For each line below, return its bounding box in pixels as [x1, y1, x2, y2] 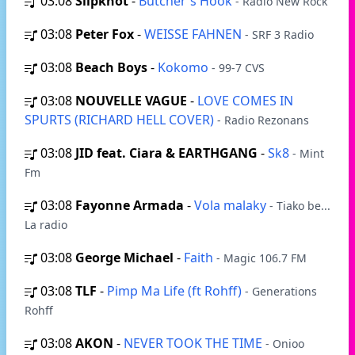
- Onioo [265, 336, 304, 351]
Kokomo [158, 59, 212, 76]
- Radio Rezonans [217, 113, 309, 128]
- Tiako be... [269, 198, 330, 213]
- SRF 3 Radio [245, 27, 314, 42]
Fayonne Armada [75, 197, 184, 214]
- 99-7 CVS [212, 60, 265, 75]
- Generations [245, 284, 317, 299]
